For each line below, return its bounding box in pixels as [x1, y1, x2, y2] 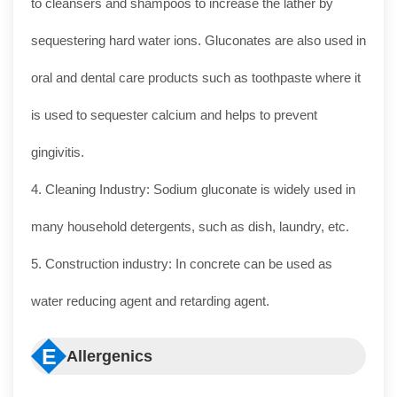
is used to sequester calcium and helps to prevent [31, 107, 317, 122]
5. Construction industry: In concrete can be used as [31, 256, 332, 271]
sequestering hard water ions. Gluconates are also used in [31, 33, 366, 48]
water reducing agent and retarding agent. [31, 293, 269, 308]
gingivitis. [31, 144, 84, 160]
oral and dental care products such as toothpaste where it [31, 70, 361, 85]
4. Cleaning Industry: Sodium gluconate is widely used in [31, 182, 355, 197]
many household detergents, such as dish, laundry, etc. [31, 219, 349, 234]
